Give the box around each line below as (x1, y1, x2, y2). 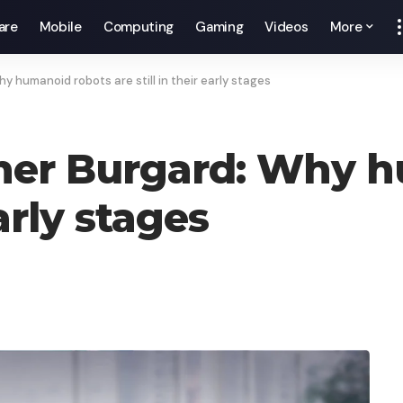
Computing (103, 18, 175, 36)
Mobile (39, 18, 82, 36)
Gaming (195, 18, 244, 36)
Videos (264, 18, 309, 36)
